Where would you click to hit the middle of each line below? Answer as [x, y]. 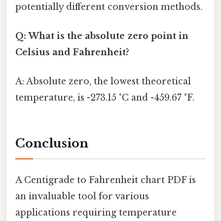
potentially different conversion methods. [109, 7]
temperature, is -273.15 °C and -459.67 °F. [105, 98]
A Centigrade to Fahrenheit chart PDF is [106, 180]
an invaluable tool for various [82, 197]
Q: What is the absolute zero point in [102, 36]
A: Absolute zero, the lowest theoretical [103, 82]
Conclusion [52, 144]
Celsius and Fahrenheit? [72, 53]
